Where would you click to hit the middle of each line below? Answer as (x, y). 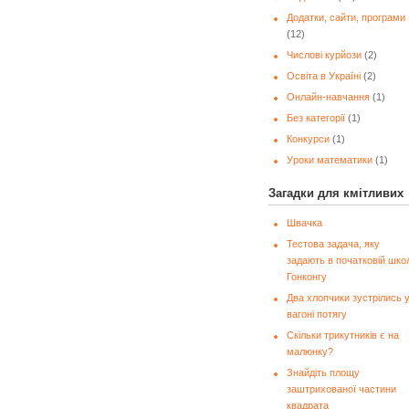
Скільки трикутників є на (343, 335)
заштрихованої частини (341, 389)
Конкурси (308, 139)
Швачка (304, 223)
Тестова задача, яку (333, 244)
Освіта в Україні (324, 76)
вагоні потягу (317, 314)
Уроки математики (330, 160)
